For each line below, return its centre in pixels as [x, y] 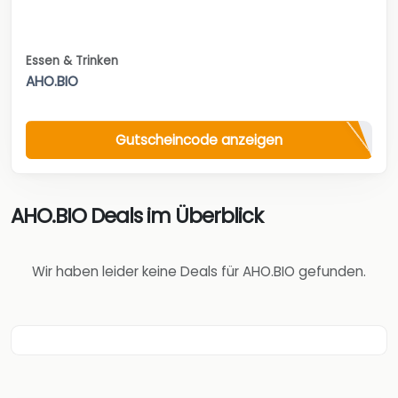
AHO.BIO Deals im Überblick [137, 216]
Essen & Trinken [72, 61]
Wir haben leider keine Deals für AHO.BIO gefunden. [199, 272]
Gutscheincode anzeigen [199, 139]
